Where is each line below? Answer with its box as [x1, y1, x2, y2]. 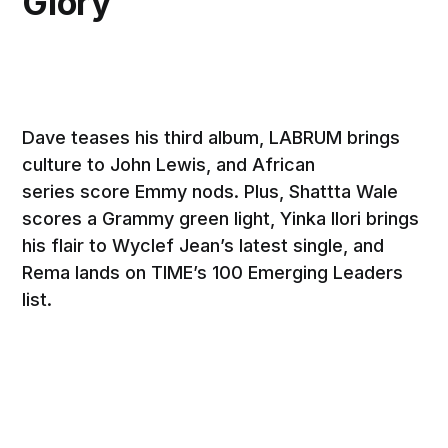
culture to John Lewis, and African [22, 153, 316, 175]
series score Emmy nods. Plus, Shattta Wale [22, 180, 399, 202]
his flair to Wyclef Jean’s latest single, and [22, 234, 385, 256]
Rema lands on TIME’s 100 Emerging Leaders [22, 261, 404, 283]
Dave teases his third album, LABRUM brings [22, 126, 401, 148]
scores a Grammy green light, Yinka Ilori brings [22, 207, 420, 229]
